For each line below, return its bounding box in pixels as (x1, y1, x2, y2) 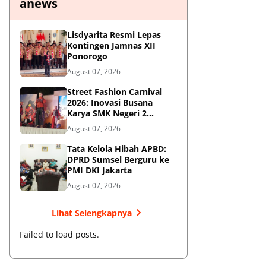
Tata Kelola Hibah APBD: (67, 143, 166, 154)
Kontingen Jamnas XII (67, 40, 156, 51)
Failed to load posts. (20, 229, 99, 240)
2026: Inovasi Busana (67, 97, 153, 108)
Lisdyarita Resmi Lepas (67, 29, 161, 40)
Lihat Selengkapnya (51, 207, 132, 218)
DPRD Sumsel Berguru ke (67, 154, 169, 165)
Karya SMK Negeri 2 (67, 107, 147, 119)
